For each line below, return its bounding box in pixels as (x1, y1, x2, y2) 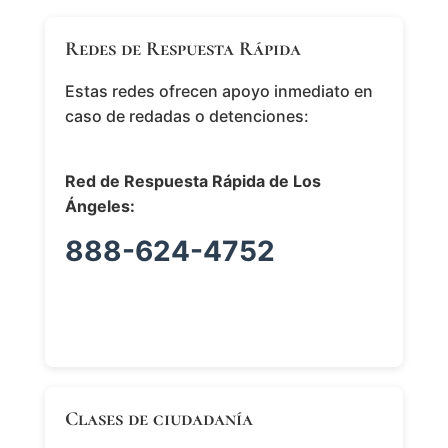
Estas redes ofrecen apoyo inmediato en (64, 80, 373, 101)
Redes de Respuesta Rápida (64, 36, 301, 61)
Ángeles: (64, 195, 135, 216)
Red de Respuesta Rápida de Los (64, 170, 321, 191)
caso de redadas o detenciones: (64, 105, 309, 126)
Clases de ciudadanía (64, 406, 253, 431)
